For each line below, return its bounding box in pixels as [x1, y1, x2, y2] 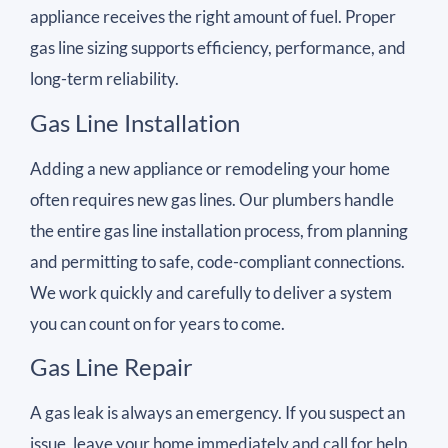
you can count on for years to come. [30, 312, 285, 334]
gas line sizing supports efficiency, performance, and [30, 37, 406, 59]
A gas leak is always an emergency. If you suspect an [30, 402, 405, 424]
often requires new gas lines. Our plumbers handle [30, 188, 394, 210]
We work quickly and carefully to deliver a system [30, 281, 392, 303]
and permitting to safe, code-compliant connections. [30, 250, 405, 272]
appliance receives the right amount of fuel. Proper [30, 6, 396, 28]
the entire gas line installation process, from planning [30, 219, 408, 241]
